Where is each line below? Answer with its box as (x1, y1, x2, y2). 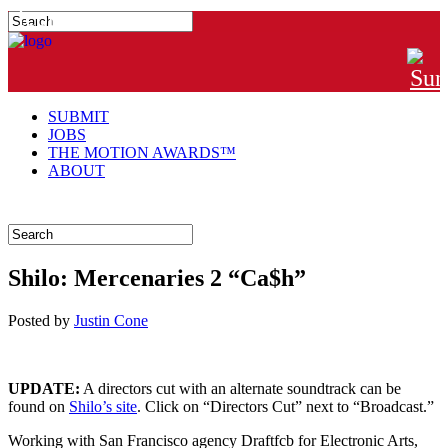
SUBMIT (48, 108, 109, 125)
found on (8, 397, 69, 415)
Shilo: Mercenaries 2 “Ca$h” (8, 264, 306, 291)
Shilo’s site (69, 397, 137, 415)
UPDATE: (8, 379, 80, 397)
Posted (8, 311, 54, 329)
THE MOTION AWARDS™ (48, 144, 236, 161)
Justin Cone (74, 311, 148, 329)
